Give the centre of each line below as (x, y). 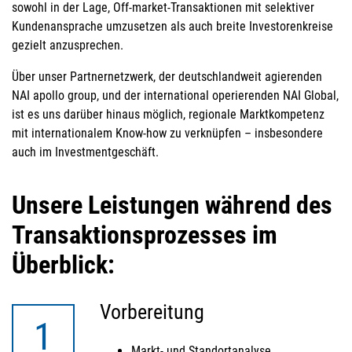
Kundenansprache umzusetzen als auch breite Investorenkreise (172, 26)
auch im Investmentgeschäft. (85, 152)
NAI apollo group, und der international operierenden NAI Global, (175, 95)
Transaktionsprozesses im (145, 235)
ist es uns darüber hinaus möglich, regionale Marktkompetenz (168, 114)
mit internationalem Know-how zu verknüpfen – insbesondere (167, 133)
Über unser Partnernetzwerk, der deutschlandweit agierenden (167, 77)
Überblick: (63, 265)
